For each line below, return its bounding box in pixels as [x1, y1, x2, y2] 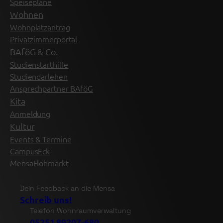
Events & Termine [10, 133, 72, 144]
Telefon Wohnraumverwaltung [30, 206, 131, 215]
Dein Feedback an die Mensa [20, 183, 115, 193]
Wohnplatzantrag [10, 21, 70, 32]
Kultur [10, 120, 35, 132]
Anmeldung [10, 108, 51, 119]
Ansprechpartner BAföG [10, 82, 93, 94]
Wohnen [10, 8, 43, 20]
